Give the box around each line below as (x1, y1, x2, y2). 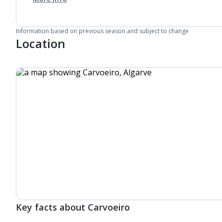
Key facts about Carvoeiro (16, 201, 130, 213)
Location (16, 35, 65, 52)
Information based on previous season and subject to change (16, 27, 189, 35)
